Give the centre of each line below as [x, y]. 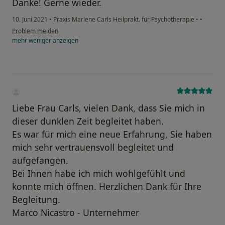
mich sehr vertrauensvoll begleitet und [93, 147]
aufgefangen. [40, 160]
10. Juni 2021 [30, 19]
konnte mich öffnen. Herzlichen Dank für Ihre [107, 186]
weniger [40, 40]
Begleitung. [36, 199]
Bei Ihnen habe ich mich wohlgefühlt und [99, 173]
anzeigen [65, 40]
